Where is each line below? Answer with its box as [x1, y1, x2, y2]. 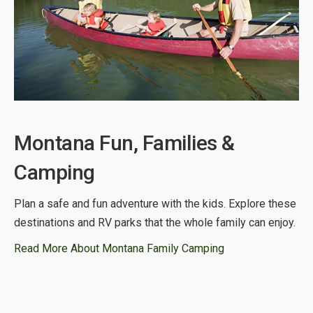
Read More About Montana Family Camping [14, 242, 224, 256]
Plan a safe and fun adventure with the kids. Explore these [14, 197, 296, 211]
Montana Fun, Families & [14, 131, 235, 156]
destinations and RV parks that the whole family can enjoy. [14, 216, 296, 230]
